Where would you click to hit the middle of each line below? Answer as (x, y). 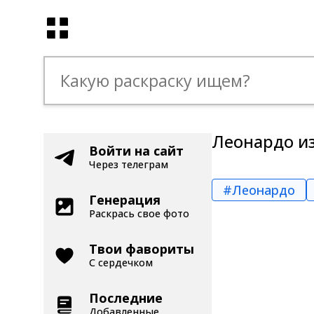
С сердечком (121, 262)
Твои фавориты (142, 249)
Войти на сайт (136, 151)
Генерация (125, 200)
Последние (126, 298)
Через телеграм (129, 164)
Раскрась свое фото (139, 213)
